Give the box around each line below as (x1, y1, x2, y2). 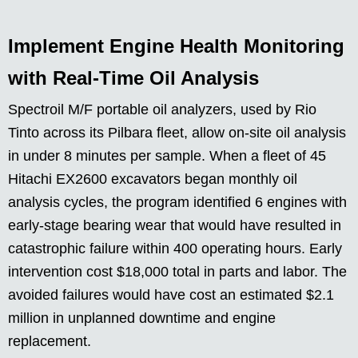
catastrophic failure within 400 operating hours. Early (8, 241, 342, 257)
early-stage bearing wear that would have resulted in (8, 217, 341, 234)
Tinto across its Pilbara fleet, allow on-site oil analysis (8, 125, 346, 141)
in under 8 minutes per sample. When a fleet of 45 (8, 148, 326, 165)
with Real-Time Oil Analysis (8, 67, 259, 89)
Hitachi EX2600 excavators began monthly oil (8, 171, 297, 188)
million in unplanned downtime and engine (8, 310, 276, 327)
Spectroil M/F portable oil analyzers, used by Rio (8, 101, 316, 118)
